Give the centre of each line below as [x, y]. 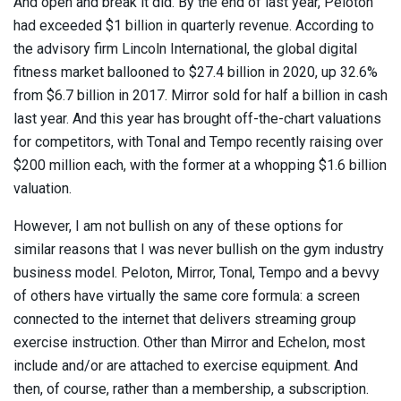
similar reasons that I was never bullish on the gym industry [199, 249]
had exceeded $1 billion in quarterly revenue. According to [194, 25]
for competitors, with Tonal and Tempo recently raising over [198, 141]
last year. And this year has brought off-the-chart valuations [197, 118]
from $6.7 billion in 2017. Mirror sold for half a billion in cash [200, 95]
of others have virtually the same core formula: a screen [187, 295]
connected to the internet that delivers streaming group [185, 319]
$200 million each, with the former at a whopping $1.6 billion [200, 165]
